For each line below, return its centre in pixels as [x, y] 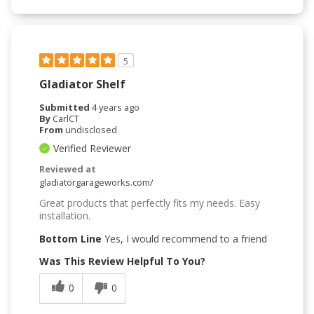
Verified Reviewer [92, 148]
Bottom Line [70, 238]
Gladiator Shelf [82, 84]
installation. [65, 215]
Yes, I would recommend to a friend [184, 238]
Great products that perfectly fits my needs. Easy [150, 203]
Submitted [66, 107]
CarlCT [66, 118]
